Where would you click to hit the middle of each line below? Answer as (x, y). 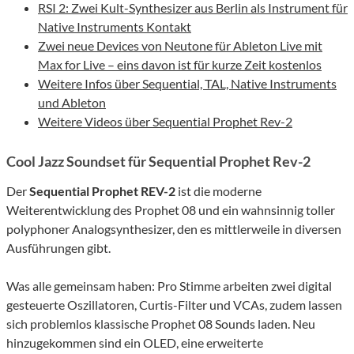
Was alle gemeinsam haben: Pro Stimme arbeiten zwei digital (169, 286)
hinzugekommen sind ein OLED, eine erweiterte (135, 343)
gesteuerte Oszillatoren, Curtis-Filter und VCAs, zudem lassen (174, 305)
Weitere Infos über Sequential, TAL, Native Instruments (187, 84)
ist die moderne (218, 191)
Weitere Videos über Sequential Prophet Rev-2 (165, 122)
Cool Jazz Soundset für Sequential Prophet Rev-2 (158, 162)
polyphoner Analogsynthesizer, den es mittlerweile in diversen (174, 229)
